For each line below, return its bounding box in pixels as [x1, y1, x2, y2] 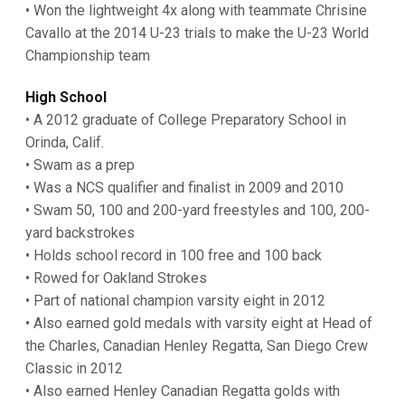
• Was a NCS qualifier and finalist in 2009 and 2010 [25, 178, 347, 196]
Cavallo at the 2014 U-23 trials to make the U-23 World [25, 24, 369, 42]
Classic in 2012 [25, 359, 127, 377]
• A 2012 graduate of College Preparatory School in [25, 110, 346, 128]
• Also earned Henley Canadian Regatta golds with [25, 381, 340, 400]
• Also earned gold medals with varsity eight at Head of [25, 314, 372, 332]
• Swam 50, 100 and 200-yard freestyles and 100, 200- [25, 201, 370, 219]
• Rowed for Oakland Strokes [25, 268, 211, 287]
